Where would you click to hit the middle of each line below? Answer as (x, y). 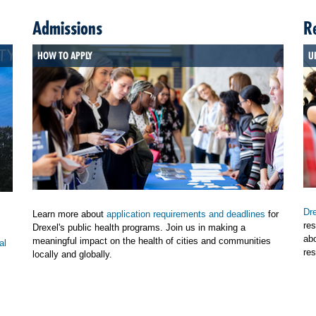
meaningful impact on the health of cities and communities (152, 241)
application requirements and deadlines (186, 214)
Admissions (67, 28)
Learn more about (69, 214)
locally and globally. (72, 254)
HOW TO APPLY (65, 55)
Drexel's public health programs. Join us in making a (139, 227)
